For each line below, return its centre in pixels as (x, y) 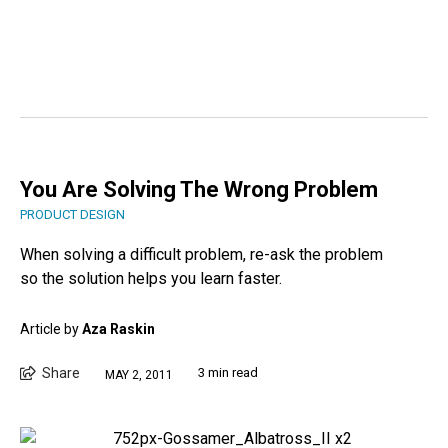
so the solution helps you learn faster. (151, 279)
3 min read (228, 373)
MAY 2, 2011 (139, 374)
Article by (51, 329)
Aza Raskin (118, 329)
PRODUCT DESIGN (72, 215)
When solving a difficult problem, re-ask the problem (201, 255)
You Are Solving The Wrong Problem (199, 190)
